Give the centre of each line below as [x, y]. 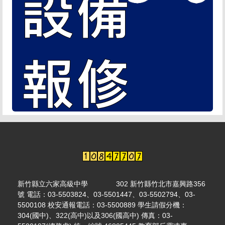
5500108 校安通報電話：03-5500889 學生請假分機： [102, 205]
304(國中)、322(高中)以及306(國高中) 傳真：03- [95, 215]
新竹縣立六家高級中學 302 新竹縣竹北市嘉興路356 [111, 184]
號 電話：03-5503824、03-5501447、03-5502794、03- [106, 194]
